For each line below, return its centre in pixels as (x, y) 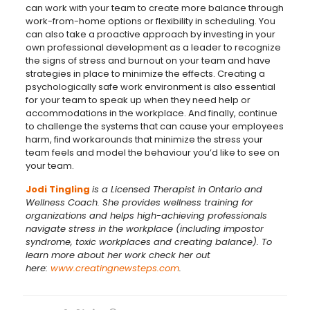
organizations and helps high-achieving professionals (146, 216)
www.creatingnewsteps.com (115, 268)
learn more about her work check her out (118, 255)
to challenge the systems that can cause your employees (154, 127)
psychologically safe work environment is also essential (150, 87)
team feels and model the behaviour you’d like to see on (152, 153)
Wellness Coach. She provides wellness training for (139, 203)
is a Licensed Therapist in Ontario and (177, 190)
